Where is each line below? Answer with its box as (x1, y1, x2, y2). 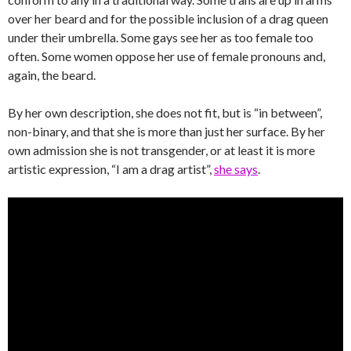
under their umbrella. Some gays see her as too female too (8, 29, 313, 45)
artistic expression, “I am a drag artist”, (8, 161, 214, 176)
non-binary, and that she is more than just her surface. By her (8, 123, 325, 139)
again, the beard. (8, 67, 96, 82)
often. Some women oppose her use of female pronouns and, (8, 48, 325, 63)
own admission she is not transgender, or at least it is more (8, 142, 315, 157)
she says (214, 161, 258, 176)
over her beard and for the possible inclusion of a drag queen (8, 10, 328, 26)
